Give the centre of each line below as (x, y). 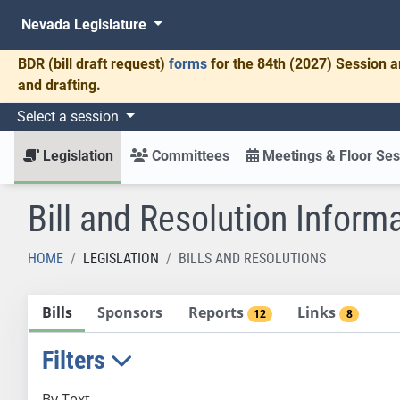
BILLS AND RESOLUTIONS (252, 258)
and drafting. (59, 85)
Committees (188, 155)
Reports (217, 312)
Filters (76, 361)
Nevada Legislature (86, 25)
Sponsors (130, 312)
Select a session (70, 116)
